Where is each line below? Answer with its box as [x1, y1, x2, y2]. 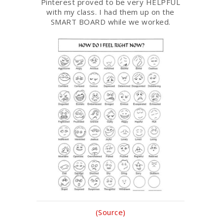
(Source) [95, 207, 126, 217]
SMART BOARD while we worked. [50, 16, 171, 27]
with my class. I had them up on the [46, 6, 175, 17]
